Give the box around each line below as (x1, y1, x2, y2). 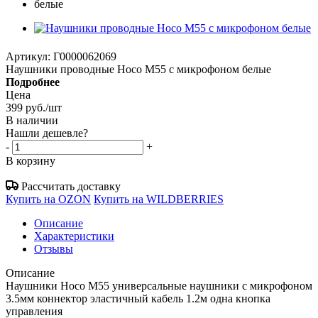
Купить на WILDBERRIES (94, 192, 224, 205)
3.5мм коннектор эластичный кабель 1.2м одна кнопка (6, 292, 270, 305)
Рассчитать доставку (21, 180, 121, 192)
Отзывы (34, 242, 73, 255)
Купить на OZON (6, 192, 91, 205)
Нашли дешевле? (6, 126, 88, 139)
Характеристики (34, 229, 114, 242)
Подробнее (6, 75, 60, 88)
